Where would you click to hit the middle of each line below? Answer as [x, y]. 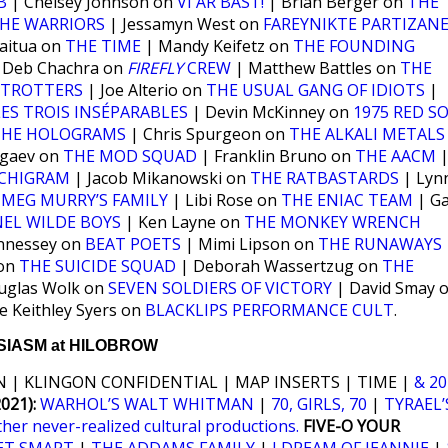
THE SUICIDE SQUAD [97, 266]
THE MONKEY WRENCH [332, 222]
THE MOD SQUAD [130, 156]
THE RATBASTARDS [324, 178]
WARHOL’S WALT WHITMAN [147, 404]
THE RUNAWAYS [380, 244]
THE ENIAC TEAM [347, 200]
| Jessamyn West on [184, 24]
